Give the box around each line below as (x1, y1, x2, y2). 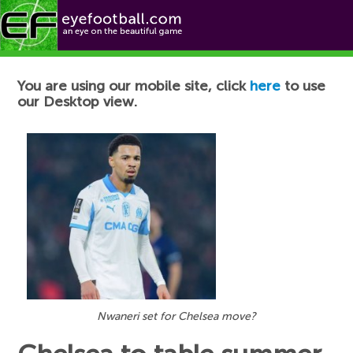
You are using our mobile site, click (17, 77, 251, 95)
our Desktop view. (17, 93, 138, 110)
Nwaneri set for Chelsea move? (97, 309, 256, 323)
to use (281, 77, 326, 95)
